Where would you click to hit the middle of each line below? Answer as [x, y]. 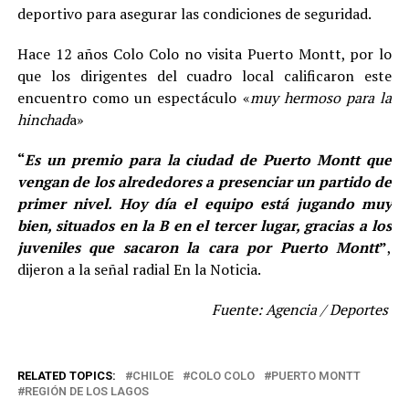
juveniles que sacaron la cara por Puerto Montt [198, 247]
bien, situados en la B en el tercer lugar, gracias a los [204, 225]
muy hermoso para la [321, 97]
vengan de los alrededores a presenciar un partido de [204, 181]
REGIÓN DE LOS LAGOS [86, 391]
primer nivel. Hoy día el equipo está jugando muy [204, 203]
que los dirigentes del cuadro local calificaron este [204, 75]
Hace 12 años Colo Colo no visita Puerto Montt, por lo [204, 53]
